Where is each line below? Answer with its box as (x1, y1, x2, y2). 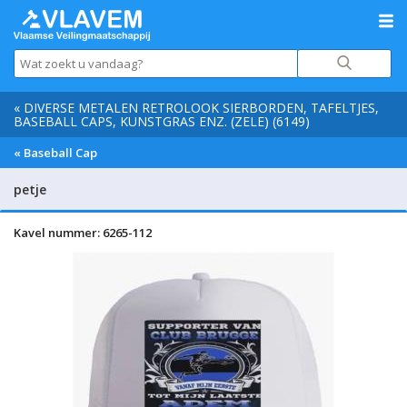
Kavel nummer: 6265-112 (14, 224, 152, 241)
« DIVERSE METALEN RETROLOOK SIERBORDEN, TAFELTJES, (14, 99, 379, 116)
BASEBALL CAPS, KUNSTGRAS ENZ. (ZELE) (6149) (14, 113, 310, 130)
